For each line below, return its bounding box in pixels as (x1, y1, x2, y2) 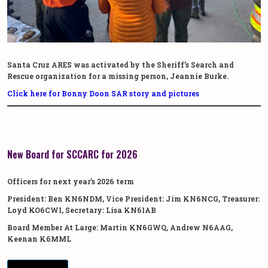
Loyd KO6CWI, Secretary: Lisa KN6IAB (7, 205, 156, 215)
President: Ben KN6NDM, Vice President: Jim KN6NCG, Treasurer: (7, 194, 260, 204)
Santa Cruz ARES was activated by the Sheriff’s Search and (7, 60, 234, 70)
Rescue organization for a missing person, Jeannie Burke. (7, 71, 229, 81)
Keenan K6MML (7, 234, 71, 244)
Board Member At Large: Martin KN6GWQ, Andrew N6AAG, (7, 223, 233, 233)
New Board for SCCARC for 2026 (7, 147, 138, 162)
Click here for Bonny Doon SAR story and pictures (7, 89, 199, 99)
